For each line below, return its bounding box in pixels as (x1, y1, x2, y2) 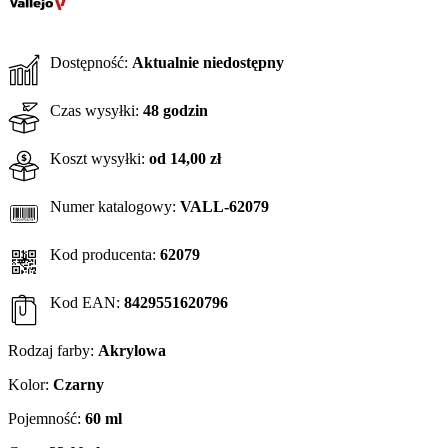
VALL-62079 (180, 198, 269, 215)
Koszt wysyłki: (50, 150, 145, 167)
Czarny (53, 376, 104, 393)
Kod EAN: (50, 294, 120, 311)
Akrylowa (98, 342, 166, 359)
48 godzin (143, 102, 208, 119)
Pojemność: (8, 410, 81, 427)
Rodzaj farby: (8, 342, 94, 359)
